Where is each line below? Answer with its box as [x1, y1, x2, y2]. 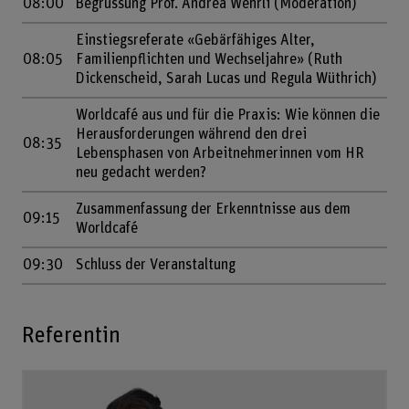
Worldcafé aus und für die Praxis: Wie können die [75, 108, 380, 123]
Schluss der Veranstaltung [75, 257, 239, 273]
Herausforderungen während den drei [75, 127, 307, 142]
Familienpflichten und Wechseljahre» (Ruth [75, 52, 342, 68]
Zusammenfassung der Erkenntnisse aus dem [75, 202, 351, 217]
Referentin [21, 324, 121, 348]
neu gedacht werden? [75, 165, 206, 181]
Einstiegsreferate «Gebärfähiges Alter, [75, 33, 315, 48]
